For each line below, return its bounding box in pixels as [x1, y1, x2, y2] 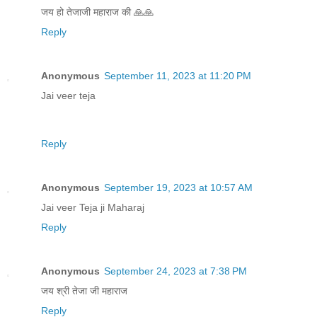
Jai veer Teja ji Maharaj [41, 201, 144, 213]
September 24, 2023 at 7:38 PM [104, 265, 247, 277]
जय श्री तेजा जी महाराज [41, 284, 127, 296]
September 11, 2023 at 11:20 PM [104, 69, 251, 81]
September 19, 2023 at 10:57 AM [104, 181, 253, 193]
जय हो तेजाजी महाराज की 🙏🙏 [41, 6, 154, 18]
